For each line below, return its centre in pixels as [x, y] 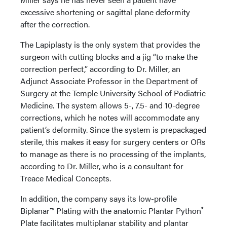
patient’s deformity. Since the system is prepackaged [113, 130]
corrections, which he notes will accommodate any [110, 118]
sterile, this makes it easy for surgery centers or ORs [113, 142]
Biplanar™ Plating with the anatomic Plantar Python [111, 211]
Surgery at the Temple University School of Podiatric [113, 93]
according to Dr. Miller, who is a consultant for [102, 166]
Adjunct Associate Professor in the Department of [109, 81]
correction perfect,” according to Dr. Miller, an [100, 69]
